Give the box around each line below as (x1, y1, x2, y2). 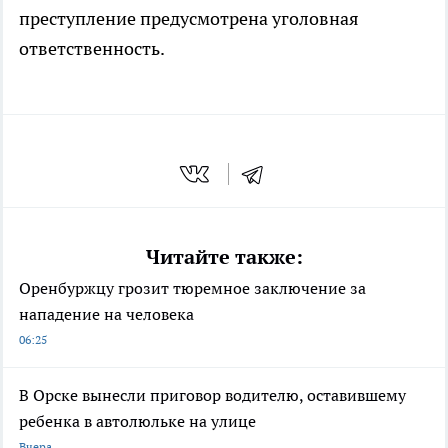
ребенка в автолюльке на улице (19, 411, 256, 432)
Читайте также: (145, 244, 303, 271)
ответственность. (19, 36, 165, 60)
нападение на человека (19, 304, 194, 325)
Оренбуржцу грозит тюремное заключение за (19, 278, 366, 299)
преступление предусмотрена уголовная (19, 6, 359, 30)
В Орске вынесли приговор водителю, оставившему (19, 385, 406, 406)
